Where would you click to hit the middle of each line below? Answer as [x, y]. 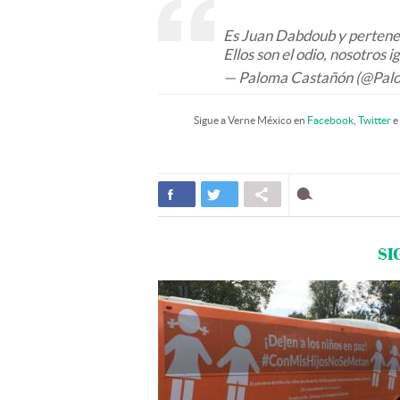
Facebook [330, 120]
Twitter [375, 120]
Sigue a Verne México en [250, 120]
